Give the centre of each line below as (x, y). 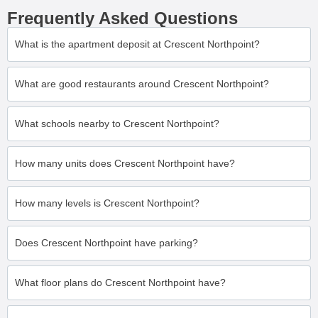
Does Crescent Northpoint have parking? (106, 243)
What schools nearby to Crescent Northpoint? (117, 124)
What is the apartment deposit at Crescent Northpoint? (137, 44)
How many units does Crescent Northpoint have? (125, 163)
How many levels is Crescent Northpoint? (107, 203)
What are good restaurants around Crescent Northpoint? (142, 84)
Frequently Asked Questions (122, 18)
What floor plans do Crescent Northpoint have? (120, 283)
